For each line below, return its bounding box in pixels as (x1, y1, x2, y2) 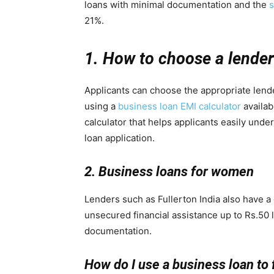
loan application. (84, 131, 155, 144)
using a (84, 100, 118, 112)
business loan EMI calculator (118, 100, 241, 112)
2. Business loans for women (84, 163, 254, 179)
